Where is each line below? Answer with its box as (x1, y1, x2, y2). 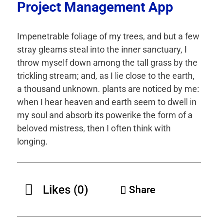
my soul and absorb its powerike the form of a (17, 110, 193, 121)
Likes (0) (43, 183, 88, 197)
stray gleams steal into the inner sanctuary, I (17, 44, 187, 55)
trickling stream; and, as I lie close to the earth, (17, 71, 195, 81)
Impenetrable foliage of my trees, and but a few (17, 31, 200, 42)
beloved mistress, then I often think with (17, 123, 171, 134)
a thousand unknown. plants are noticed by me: (17, 84, 199, 94)
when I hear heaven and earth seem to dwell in (17, 97, 197, 108)
